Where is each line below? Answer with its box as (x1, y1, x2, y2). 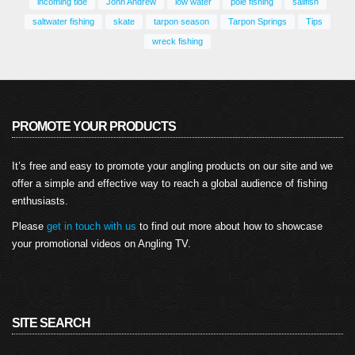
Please (12, 219, 47, 232)
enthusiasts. (12, 194, 68, 207)
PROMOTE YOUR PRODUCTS (12, 119, 176, 133)
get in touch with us (47, 219, 136, 232)
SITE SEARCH (12, 315, 90, 330)
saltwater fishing (32, 16, 94, 26)
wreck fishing (152, 36, 203, 46)
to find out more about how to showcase (136, 219, 323, 232)
